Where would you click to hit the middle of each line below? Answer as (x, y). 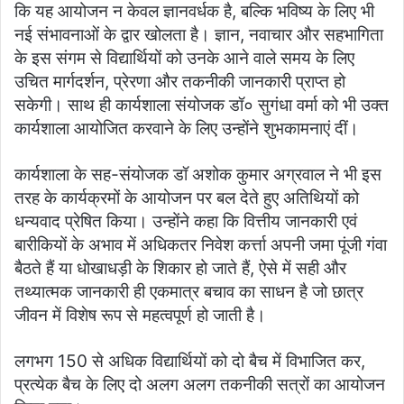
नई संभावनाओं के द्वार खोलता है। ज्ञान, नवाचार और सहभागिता (199, 35)
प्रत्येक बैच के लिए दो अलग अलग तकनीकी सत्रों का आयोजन (200, 385)
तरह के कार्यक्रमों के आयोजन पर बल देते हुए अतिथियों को (187, 198)
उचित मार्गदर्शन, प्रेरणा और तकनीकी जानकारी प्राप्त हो (180, 82)
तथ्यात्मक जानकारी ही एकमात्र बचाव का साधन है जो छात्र (189, 292)
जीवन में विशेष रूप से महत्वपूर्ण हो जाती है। (140, 316)
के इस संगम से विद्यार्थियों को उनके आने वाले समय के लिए (184, 59)
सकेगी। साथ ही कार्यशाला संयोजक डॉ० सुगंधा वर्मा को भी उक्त (202, 106)
